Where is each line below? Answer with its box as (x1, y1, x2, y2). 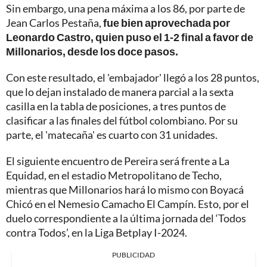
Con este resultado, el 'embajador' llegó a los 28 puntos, (6, 71, 259, 85)
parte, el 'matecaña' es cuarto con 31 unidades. (6, 128, 218, 142)
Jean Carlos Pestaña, (6, 16, 103, 30)
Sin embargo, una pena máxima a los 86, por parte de (6, 2, 245, 15)
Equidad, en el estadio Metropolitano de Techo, (6, 169, 222, 182)
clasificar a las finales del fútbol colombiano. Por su (6, 114, 238, 128)
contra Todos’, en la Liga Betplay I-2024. (6, 226, 187, 240)
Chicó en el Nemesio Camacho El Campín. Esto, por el (6, 197, 249, 211)
